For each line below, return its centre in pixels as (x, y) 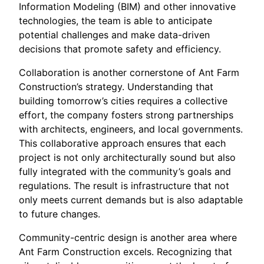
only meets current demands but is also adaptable (131, 199)
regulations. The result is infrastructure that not (124, 185)
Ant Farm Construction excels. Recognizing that (126, 251)
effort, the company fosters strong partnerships (126, 115)
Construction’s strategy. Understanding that (116, 86)
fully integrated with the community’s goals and (125, 171)
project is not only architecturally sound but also (127, 157)
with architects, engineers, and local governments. (131, 129)
